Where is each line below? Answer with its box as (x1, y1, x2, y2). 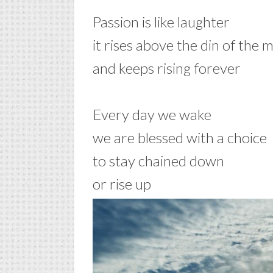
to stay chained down (93, 152, 224, 169)
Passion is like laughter (93, 13, 230, 30)
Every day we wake (93, 105, 211, 123)
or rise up (93, 175, 151, 193)
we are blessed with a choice (93, 129, 267, 146)
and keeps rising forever (93, 59, 241, 77)
